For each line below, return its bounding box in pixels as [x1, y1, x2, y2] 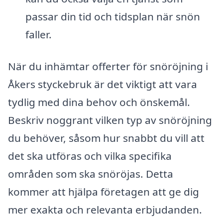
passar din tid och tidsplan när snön [25, 9, 200, 23]
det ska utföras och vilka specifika [8, 148, 172, 163]
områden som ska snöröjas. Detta [8, 166, 173, 181]
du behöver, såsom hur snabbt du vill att [8, 130, 205, 145]
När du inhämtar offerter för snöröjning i [8, 59, 208, 73]
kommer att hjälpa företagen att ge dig [8, 184, 199, 199]
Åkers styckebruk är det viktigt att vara [8, 77, 197, 91]
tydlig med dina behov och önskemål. [8, 95, 190, 109]
